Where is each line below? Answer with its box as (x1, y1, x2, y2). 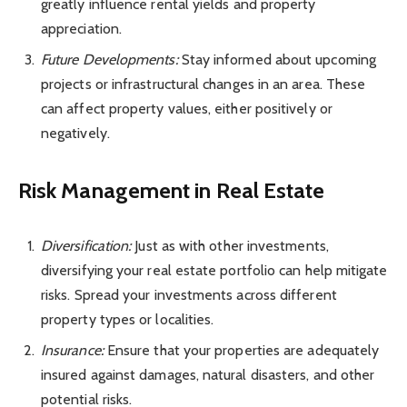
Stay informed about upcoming (177, 50, 376, 68)
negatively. (41, 124, 110, 142)
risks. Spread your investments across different (41, 285, 337, 303)
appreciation (41, 19, 119, 37)
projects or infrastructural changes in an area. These (41, 74, 366, 93)
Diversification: (41, 236, 132, 254)
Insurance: (41, 341, 104, 359)
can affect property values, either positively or (41, 99, 333, 117)
